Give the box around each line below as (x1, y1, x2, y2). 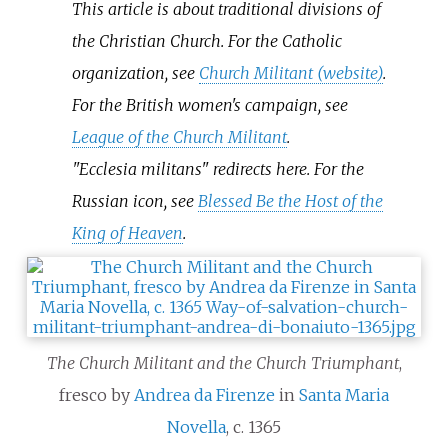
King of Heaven (72, 222, 184, 243)
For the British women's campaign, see (72, 94, 349, 115)
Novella (167, 416, 226, 437)
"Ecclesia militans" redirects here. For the (72, 158, 365, 179)
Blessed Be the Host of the (198, 190, 384, 211)
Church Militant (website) (199, 62, 384, 83)
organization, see (72, 62, 200, 83)
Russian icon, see (72, 190, 199, 211)
